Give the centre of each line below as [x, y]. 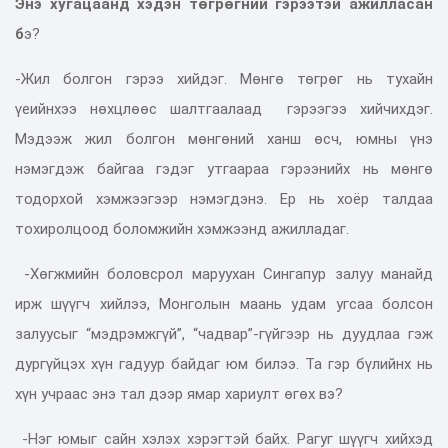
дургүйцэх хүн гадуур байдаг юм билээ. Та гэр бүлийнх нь [224, 363]
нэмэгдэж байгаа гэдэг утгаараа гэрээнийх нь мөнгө [224, 168]
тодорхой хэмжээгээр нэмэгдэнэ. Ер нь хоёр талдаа [224, 198]
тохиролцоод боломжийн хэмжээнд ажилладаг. [182, 228]
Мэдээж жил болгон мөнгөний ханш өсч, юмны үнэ [224, 138]
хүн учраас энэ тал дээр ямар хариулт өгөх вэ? [179, 393]
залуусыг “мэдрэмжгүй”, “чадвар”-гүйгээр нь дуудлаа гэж [224, 333]
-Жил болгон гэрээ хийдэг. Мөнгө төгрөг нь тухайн [224, 78]
